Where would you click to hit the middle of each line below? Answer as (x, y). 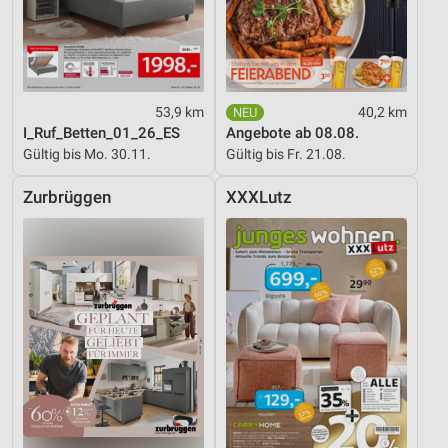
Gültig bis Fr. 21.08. (286, 154)
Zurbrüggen (67, 198)
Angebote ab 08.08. (292, 133)
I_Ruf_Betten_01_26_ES (101, 133)
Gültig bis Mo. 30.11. (87, 154)
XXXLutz (259, 198)
